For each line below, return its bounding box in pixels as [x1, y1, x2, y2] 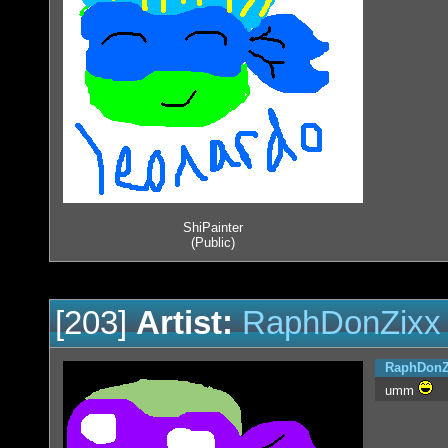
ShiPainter [183, 220, 243, 236]
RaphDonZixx [242, 305, 441, 342]
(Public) [191, 235, 235, 251]
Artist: [136, 305, 233, 342]
